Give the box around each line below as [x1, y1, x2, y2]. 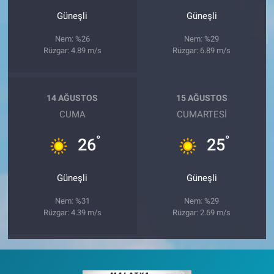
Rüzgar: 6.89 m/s [172, 46, 231, 56]
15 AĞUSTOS [176, 92, 228, 103]
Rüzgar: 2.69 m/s [172, 208, 231, 218]
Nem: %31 [54, 196, 90, 206]
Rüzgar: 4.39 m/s [43, 208, 102, 218]
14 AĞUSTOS [46, 92, 98, 103]
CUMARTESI [176, 109, 227, 120]
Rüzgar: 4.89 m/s [43, 46, 102, 56]
